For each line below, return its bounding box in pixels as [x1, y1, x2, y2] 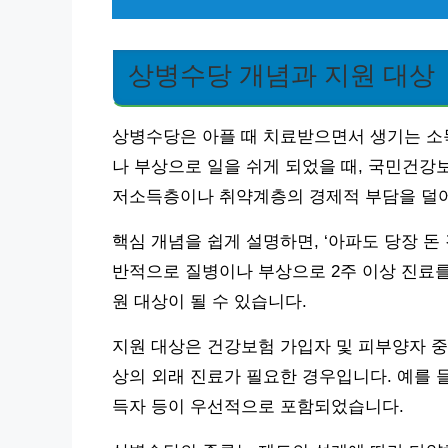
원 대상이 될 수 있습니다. [112, 291, 307, 311]
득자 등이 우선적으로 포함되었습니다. [112, 396, 404, 416]
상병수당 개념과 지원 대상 [128, 60, 435, 89]
